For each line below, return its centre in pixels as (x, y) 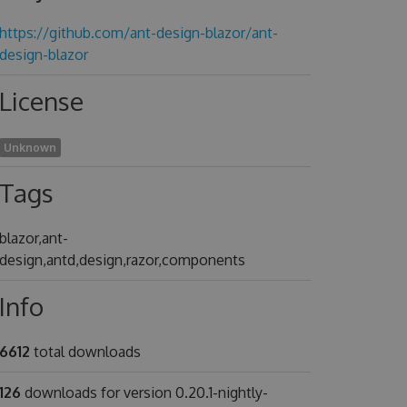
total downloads (85, 352)
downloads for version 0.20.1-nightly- (144, 392)
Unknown (30, 148)
